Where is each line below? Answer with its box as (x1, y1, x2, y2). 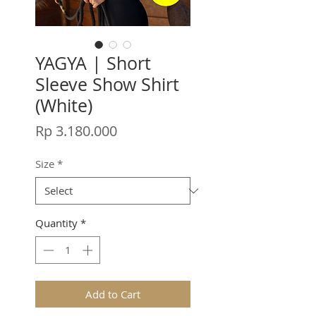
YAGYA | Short (35, 51, 151, 75)
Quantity (35, 216, 78, 231)
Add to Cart (85, 286, 140, 301)
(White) (35, 94, 92, 118)
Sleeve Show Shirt (35, 73, 179, 97)
